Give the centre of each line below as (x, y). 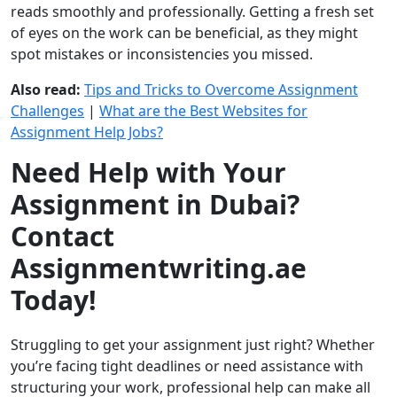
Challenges (47, 111)
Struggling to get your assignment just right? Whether (193, 345)
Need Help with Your (148, 173)
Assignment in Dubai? (155, 205)
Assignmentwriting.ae (159, 269)
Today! (54, 300)
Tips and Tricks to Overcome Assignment (221, 90)
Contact (62, 237)
